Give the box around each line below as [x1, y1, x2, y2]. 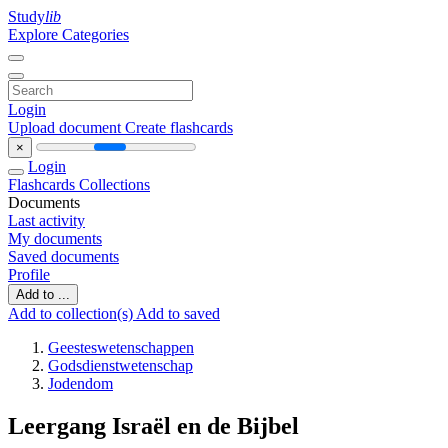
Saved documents [8, 248, 119, 265]
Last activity [8, 212, 85, 229]
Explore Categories [8, 26, 129, 43]
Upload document [8, 119, 125, 136]
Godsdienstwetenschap [48, 357, 193, 374]
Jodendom [48, 375, 113, 392]
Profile [8, 266, 50, 283]
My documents [8, 230, 102, 247]
